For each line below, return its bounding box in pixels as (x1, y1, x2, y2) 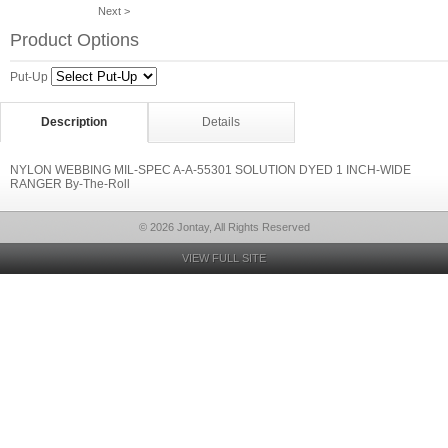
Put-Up (10, 70, 48, 84)
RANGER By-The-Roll (10, 177, 130, 191)
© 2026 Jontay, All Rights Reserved (138, 221, 310, 233)
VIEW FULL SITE (182, 252, 266, 264)
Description (40, 115, 107, 129)
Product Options (10, 30, 139, 50)
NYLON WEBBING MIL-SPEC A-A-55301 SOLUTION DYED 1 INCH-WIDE (10, 163, 411, 177)
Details (202, 115, 241, 129)
